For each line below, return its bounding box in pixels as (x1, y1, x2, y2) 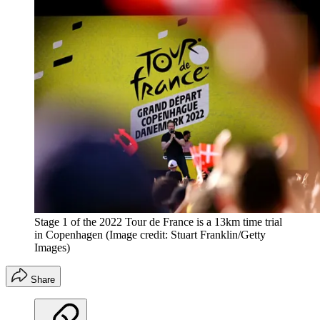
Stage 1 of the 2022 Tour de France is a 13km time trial (34, 216, 282, 229)
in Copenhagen (34, 229, 103, 241)
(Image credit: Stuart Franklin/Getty (106, 229, 266, 241)
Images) (34, 241, 70, 254)
